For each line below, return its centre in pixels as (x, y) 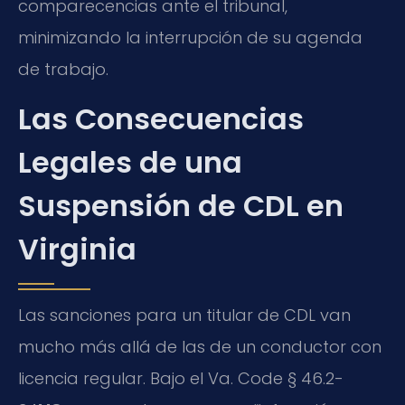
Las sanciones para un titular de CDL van (184, 316)
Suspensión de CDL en (181, 206)
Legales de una (130, 163)
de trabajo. (63, 69)
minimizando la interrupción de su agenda (190, 37)
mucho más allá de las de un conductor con (200, 347)
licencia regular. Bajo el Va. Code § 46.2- (181, 379)
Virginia (77, 250)
